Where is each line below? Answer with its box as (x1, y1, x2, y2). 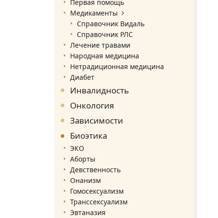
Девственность (70, 164, 121, 174)
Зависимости (70, 114, 123, 126)
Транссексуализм (70, 197, 127, 206)
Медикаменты (70, 8, 118, 18)
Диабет (70, 72, 94, 82)
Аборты (70, 154, 95, 163)
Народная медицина (70, 51, 139, 60)
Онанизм (70, 175, 101, 185)
